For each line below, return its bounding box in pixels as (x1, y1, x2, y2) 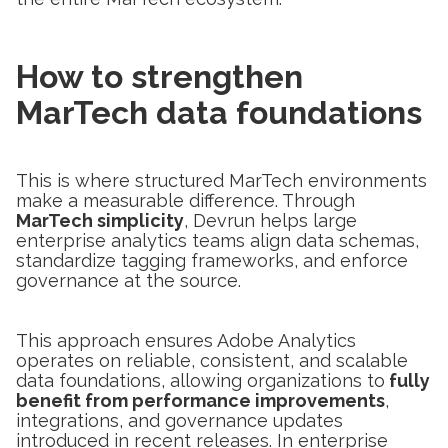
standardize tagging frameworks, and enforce (16, 249, 408, 271)
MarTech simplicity (16, 209, 184, 231)
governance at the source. (16, 269, 241, 291)
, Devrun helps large (184, 209, 357, 231)
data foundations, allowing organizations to (16, 369, 385, 391)
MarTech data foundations (16, 93, 422, 131)
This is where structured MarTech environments (16, 169, 427, 191)
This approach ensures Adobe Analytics (16, 329, 356, 351)
